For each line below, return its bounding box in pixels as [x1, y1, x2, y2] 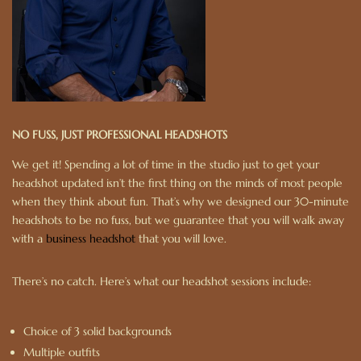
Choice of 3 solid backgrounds [23, 324, 172, 338]
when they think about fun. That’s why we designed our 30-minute [12, 194, 349, 209]
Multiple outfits [23, 345, 100, 359]
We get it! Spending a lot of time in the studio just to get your [12, 157, 319, 172]
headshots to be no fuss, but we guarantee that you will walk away [12, 213, 344, 227]
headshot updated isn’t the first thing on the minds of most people [12, 176, 342, 190]
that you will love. [135, 231, 226, 246]
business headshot [46, 231, 135, 246]
